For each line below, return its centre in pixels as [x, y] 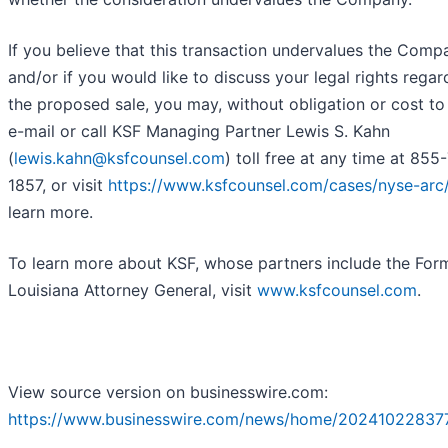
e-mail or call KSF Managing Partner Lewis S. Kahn [199, 131]
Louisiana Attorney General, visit [132, 290]
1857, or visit [58, 185]
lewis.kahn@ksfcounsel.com [119, 158]
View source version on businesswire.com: [168, 392]
